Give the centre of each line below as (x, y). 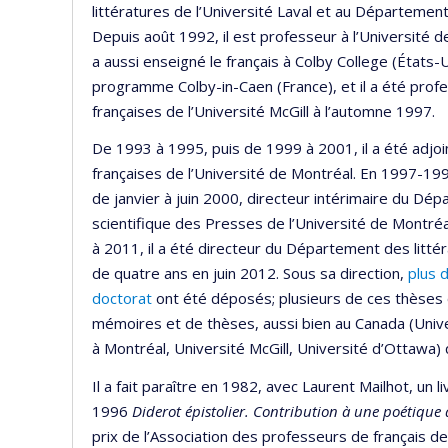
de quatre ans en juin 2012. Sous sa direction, (250, 273)
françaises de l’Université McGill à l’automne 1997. (263, 110)
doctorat (122, 298)
